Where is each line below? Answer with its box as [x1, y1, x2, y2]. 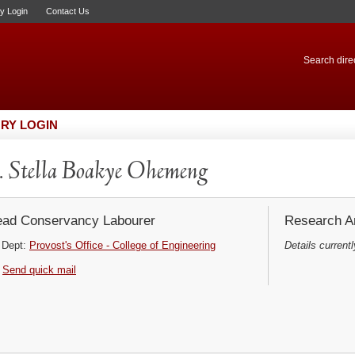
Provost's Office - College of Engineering [29, 239, 216, 251]
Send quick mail [2, 264, 76, 276]
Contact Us [46, 6, 90, 16]
